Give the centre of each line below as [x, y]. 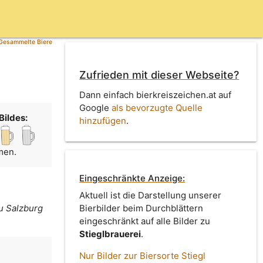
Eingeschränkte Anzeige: [132, 178]
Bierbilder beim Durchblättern [141, 208]
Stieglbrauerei [110, 234]
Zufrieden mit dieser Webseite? [159, 75]
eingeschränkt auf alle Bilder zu [145, 221]
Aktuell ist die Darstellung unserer [151, 195]
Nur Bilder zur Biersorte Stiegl [143, 256]
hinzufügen [103, 120]
